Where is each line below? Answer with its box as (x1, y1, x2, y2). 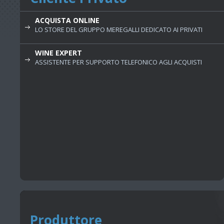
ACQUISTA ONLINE (35, 15, 99, 25)
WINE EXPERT (35, 47, 82, 57)
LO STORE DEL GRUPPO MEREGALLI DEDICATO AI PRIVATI (35, 24, 202, 34)
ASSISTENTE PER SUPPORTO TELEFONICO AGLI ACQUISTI (35, 57, 202, 66)
